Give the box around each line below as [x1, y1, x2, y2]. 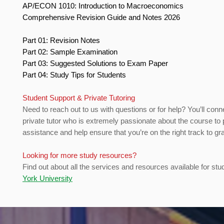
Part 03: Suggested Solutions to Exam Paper [22, 59, 170, 68]
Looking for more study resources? [22, 151, 138, 160]
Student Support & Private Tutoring [22, 93, 137, 102]
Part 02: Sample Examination [22, 47, 119, 56]
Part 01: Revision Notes [22, 36, 102, 45]
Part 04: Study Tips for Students [22, 70, 128, 79]
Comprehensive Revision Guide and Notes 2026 [22, 13, 182, 22]
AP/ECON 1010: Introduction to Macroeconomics [22, 1, 185, 10]
